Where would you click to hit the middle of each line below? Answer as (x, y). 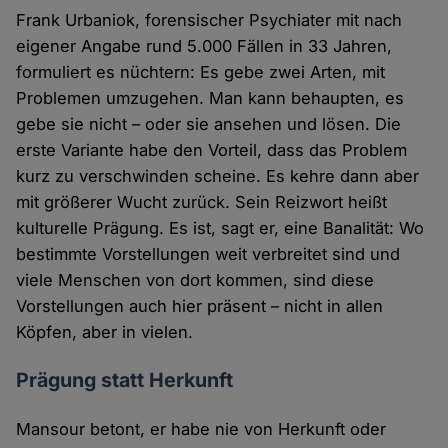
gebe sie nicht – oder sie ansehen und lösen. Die (209, 123)
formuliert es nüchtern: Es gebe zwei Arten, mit (201, 71)
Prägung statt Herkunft (125, 379)
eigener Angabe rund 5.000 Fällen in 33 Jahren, (204, 45)
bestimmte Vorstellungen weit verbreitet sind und (208, 253)
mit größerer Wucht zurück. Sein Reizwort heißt (202, 201)
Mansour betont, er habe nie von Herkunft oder (201, 428)
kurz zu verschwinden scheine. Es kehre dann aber (218, 175)
